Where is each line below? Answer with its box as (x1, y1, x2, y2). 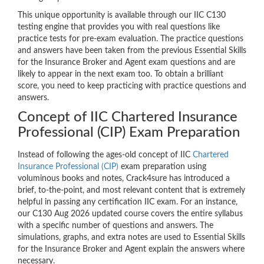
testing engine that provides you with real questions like (18, 23, 220, 32)
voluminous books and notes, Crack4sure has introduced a (18, 174, 230, 183)
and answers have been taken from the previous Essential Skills (18, 47, 246, 55)
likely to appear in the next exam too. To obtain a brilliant (18, 70, 223, 79)
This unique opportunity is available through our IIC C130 (18, 11, 226, 20)
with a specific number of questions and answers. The (18, 222, 213, 230)
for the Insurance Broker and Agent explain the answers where (18, 245, 245, 254)
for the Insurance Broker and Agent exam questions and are (18, 58, 235, 67)
